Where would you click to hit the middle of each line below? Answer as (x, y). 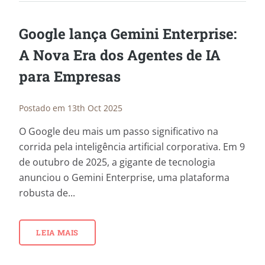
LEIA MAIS (57, 232)
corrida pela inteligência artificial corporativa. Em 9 (132, 146)
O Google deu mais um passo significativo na (119, 131)
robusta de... (47, 193)
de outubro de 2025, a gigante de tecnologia (117, 162)
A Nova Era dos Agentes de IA (120, 55)
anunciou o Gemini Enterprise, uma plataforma (124, 177)
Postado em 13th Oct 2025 (71, 108)
